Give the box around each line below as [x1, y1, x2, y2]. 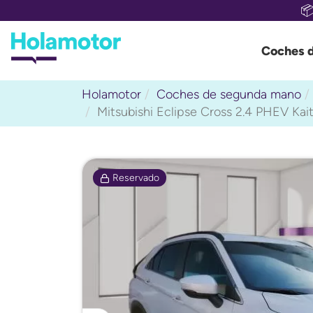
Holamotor [82, 87, 141, 102]
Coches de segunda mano [156, 87, 301, 102]
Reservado [110, 171, 159, 184]
